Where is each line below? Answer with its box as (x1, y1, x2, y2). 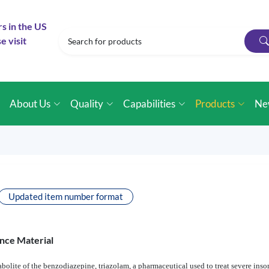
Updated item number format (8, 191, 123, 202)
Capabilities (123, 97, 176, 110)
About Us (10, 97, 51, 110)
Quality (70, 97, 104, 110)
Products (195, 97, 235, 110)
